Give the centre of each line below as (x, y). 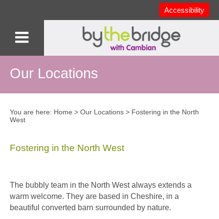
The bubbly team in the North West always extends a (101, 185)
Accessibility (184, 10)
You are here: (32, 112)
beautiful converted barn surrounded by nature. (90, 208)
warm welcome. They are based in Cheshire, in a (94, 197)
